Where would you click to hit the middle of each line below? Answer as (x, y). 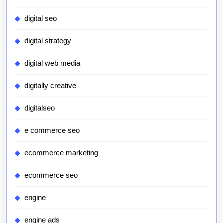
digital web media (52, 63)
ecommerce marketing (61, 153)
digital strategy (48, 41)
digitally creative (50, 85)
